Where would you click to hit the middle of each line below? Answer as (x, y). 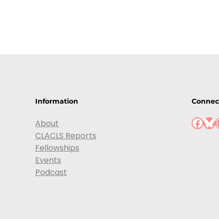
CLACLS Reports (66, 135)
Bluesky (206, 122)
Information (57, 101)
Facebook (194, 122)
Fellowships (57, 148)
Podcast (51, 172)
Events (48, 160)
